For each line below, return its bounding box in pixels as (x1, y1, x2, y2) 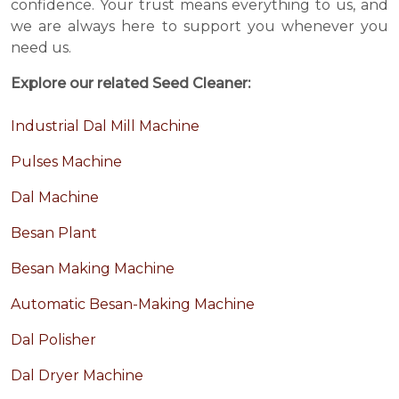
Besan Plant (11, 224, 97, 242)
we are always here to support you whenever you (11, 18, 388, 36)
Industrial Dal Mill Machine (11, 118, 199, 135)
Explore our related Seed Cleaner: (11, 75, 250, 93)
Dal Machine (11, 189, 99, 207)
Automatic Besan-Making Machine (11, 296, 255, 313)
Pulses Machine (11, 153, 122, 171)
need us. (11, 39, 71, 57)
